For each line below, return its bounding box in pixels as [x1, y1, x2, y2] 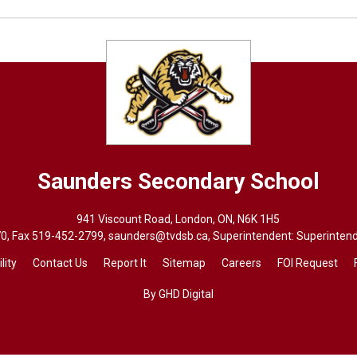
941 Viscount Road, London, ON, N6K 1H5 [76, 212, 280, 226]
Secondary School [137, 167, 320, 194]
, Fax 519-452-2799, [7, 229, 109, 242]
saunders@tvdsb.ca [108, 229, 209, 242]
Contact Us [32, 256, 88, 269]
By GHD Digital [143, 287, 214, 300]
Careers [221, 256, 261, 269]
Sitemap [162, 256, 206, 269]
